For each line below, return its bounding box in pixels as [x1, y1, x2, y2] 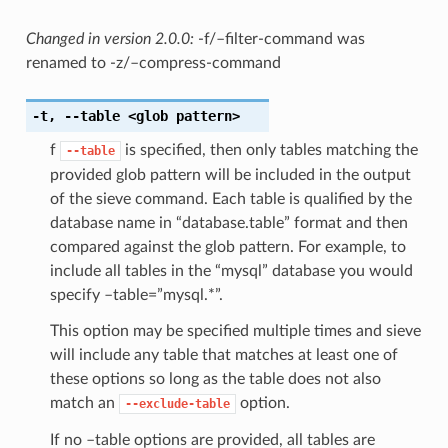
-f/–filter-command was [197, 30, 365, 47]
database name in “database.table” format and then [49, 214, 408, 231]
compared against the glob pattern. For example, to [49, 238, 406, 255]
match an [49, 394, 119, 411]
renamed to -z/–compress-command [25, 54, 281, 71]
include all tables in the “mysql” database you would [49, 262, 413, 279]
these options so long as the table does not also [49, 370, 381, 387]
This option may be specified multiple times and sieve [49, 322, 421, 339]
